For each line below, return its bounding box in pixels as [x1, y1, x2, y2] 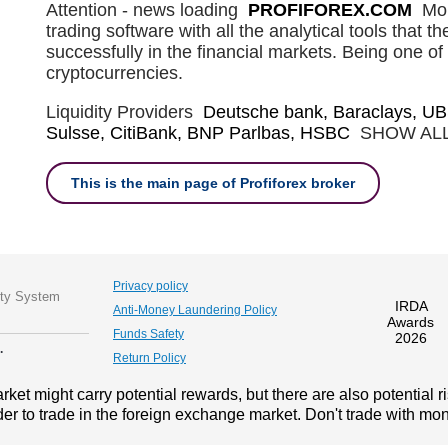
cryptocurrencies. [46, 63, 183, 84]
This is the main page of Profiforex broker [71, 175, 355, 192]
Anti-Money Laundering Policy [113, 303, 277, 318]
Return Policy [113, 351, 186, 366]
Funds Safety [113, 327, 184, 342]
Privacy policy [113, 279, 188, 294]
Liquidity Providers [46, 102, 193, 123]
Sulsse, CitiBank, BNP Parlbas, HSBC [46, 123, 350, 144]
